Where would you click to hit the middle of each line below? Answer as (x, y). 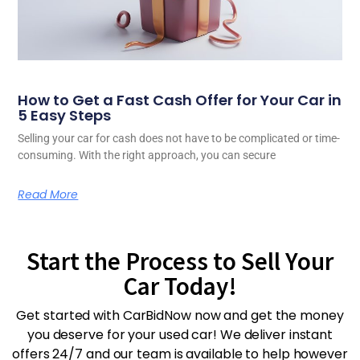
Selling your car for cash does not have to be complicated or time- (179, 138)
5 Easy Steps (65, 115)
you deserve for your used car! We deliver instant (180, 334)
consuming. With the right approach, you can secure (147, 155)
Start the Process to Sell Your (180, 260)
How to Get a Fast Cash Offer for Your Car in (180, 100)
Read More (48, 194)
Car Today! (180, 285)
